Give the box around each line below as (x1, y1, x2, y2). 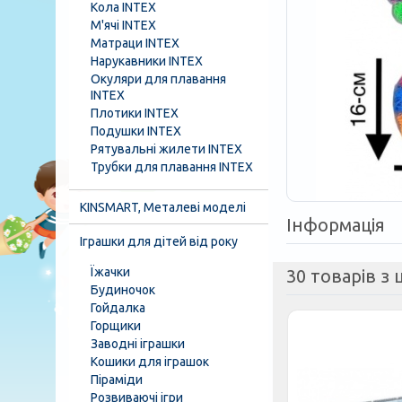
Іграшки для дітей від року (80, 234, 238, 249)
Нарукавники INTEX (91, 54, 203, 68)
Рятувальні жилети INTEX (91, 142, 242, 156)
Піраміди (91, 372, 143, 387)
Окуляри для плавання (91, 72, 226, 86)
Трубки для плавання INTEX (91, 160, 253, 174)
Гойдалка (91, 301, 145, 315)
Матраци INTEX (91, 36, 179, 50)
